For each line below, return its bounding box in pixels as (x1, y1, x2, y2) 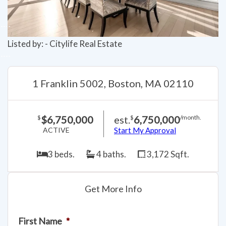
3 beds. (47, 148, 75, 159)
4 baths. (94, 148, 126, 159)
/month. (180, 114, 201, 122)
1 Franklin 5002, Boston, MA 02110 (32, 77, 194, 90)
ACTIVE (43, 125, 70, 134)
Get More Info (84, 183, 142, 194)
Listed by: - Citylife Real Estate (8, 38, 122, 49)
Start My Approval (114, 125, 176, 135)
